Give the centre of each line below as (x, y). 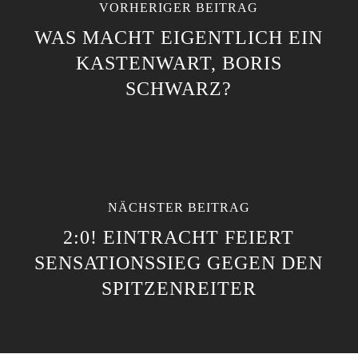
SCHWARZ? (179, 89)
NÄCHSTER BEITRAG (179, 207)
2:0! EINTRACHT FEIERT (179, 237)
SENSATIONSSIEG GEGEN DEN (179, 263)
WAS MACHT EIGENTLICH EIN (179, 38)
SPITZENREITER (179, 288)
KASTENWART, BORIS (179, 63)
